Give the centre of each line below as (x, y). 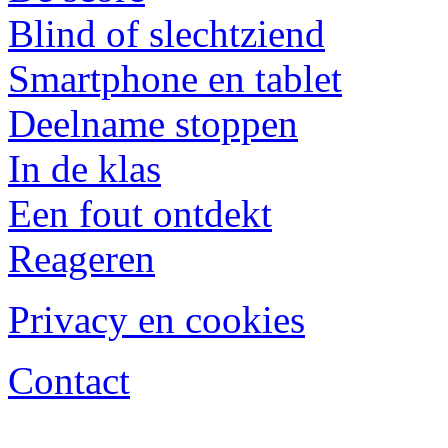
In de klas (84, 168)
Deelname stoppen (153, 123)
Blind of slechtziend (166, 33)
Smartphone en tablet (175, 78)
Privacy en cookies (156, 319)
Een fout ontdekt (140, 213)
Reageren (81, 258)
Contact (69, 380)
